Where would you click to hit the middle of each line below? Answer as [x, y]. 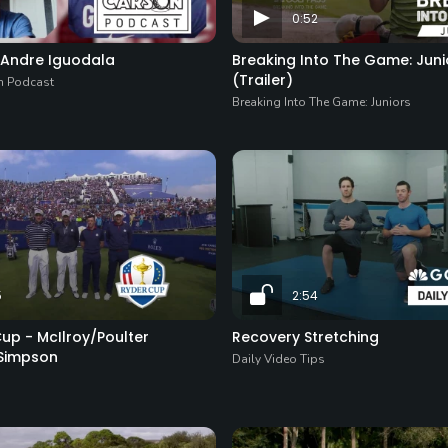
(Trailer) [262, 79]
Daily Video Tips [278, 358]
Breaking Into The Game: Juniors [321, 101]
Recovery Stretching [305, 336]
